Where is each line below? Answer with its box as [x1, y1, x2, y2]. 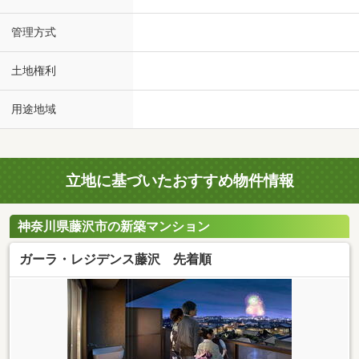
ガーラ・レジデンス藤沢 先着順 [19, 251, 212, 267]
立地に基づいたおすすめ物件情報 [65, 171, 294, 191]
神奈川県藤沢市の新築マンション [18, 218, 210, 234]
